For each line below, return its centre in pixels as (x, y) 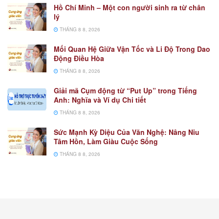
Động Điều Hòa (79, 58)
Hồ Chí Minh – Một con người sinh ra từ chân (130, 8)
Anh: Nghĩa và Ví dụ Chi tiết (100, 100)
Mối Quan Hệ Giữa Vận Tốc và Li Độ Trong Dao (132, 49)
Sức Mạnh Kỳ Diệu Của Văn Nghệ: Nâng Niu (127, 132)
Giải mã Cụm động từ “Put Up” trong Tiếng (125, 91)
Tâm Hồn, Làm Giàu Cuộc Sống (106, 142)
